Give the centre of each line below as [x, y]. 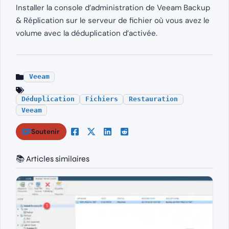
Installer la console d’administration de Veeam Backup [113, 7]
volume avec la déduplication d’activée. [87, 33]
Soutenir [45, 131]
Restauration [153, 99]
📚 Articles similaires [53, 159]
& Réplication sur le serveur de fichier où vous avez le [113, 20]
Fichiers [101, 99]
